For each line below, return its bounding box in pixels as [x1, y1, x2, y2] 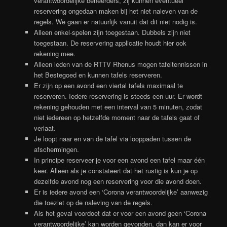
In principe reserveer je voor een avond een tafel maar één [33, 155, 205, 165]
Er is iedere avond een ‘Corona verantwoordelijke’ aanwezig [33, 186, 208, 197]
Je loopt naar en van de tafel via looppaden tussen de [33, 133, 191, 143]
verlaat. [33, 123, 56, 133]
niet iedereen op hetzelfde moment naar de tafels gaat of [33, 112, 200, 122]
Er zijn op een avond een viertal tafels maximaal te [33, 80, 183, 90]
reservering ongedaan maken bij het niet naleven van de [33, 6, 198, 16]
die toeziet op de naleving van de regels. [33, 197, 153, 207]
